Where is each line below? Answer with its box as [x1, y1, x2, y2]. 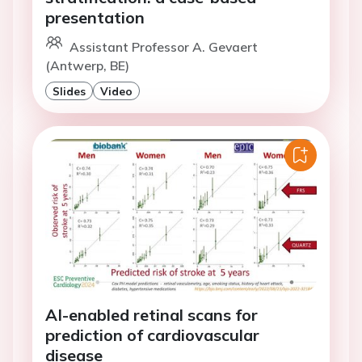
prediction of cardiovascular [45, 325, 259, 346]
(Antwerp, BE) [45, 57, 129, 74]
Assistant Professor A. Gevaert [69, 39, 258, 56]
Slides [53, 84, 86, 99]
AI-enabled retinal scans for [45, 305, 258, 326]
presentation [45, 7, 145, 28]
